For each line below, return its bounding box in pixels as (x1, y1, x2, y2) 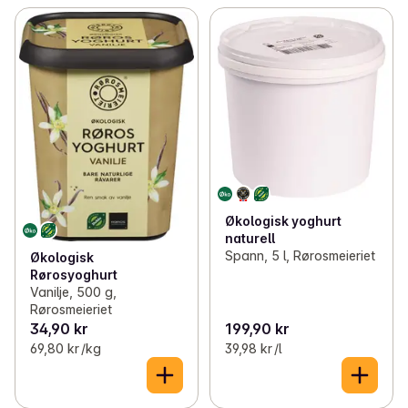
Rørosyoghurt (30, 267, 117, 283)
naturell (224, 229, 275, 246)
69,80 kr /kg (30, 341, 101, 357)
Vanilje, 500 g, (30, 284, 117, 301)
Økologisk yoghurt (224, 212, 342, 229)
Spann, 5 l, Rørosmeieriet (224, 247, 375, 263)
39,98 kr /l (224, 341, 281, 357)
